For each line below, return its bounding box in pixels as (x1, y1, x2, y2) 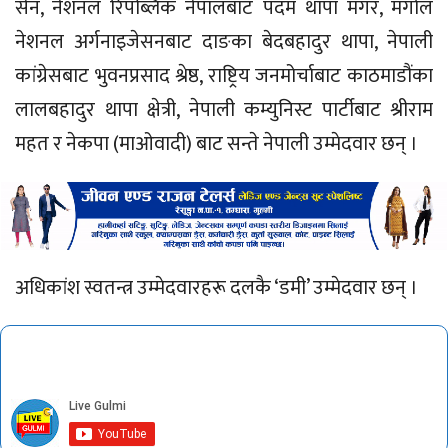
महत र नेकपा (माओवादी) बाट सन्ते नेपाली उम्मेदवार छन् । (15, 127, 418, 162)
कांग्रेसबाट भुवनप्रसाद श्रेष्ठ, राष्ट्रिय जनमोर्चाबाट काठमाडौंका (15, 59, 433, 94)
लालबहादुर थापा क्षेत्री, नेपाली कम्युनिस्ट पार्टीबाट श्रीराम (15, 93, 433, 128)
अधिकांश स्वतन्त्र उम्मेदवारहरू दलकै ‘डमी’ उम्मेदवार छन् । (15, 270, 418, 305)
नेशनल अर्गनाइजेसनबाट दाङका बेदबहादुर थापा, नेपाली (15, 25, 433, 60)
